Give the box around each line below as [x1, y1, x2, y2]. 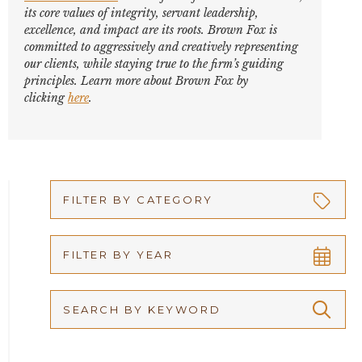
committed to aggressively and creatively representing [24, 40, 298, 54]
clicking [24, 90, 68, 105]
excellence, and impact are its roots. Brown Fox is [24, 23, 277, 37]
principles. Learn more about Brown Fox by [24, 74, 248, 88]
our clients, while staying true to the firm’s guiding [24, 57, 284, 71]
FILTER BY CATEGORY [63, 193, 213, 206]
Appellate [69, 234, 133, 252]
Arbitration [69, 280, 146, 298]
